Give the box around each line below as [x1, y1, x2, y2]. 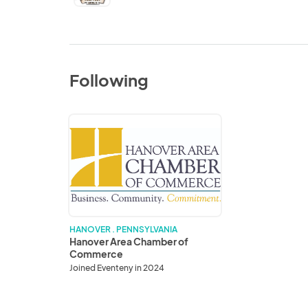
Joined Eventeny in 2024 [69, 262, 165, 273]
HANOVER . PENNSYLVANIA [69, 223, 178, 234]
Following [69, 69, 149, 91]
